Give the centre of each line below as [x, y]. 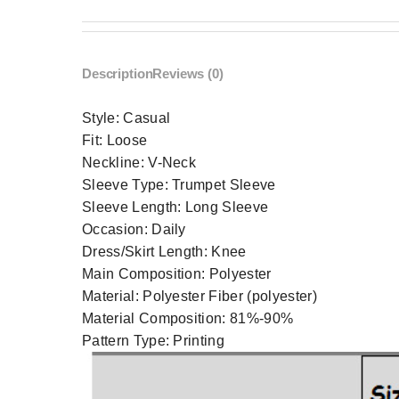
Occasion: [117, 230]
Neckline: [115, 163]
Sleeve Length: [134, 208]
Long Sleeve [227, 208]
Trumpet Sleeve [224, 185]
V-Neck [172, 163]
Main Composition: [146, 274]
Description [118, 74]
